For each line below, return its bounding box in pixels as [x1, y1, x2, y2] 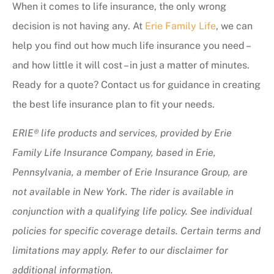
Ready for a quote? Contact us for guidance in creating [12, 79, 261, 91]
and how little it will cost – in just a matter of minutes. [12, 59, 250, 72]
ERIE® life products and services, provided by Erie [12, 127, 232, 139]
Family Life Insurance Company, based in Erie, [12, 146, 216, 158]
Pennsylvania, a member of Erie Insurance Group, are [12, 166, 248, 178]
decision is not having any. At [12, 20, 145, 32]
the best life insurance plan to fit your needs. [12, 98, 215, 111]
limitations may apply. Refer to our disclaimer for [12, 244, 228, 256]
